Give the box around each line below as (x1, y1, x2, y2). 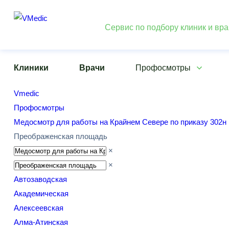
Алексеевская (14, 203, 63, 212)
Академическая (14, 189, 68, 198)
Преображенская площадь (14, 132, 107, 141)
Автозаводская (14, 175, 67, 184)
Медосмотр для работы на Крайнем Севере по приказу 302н (14, 118, 226, 126)
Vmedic (14, 89, 39, 98)
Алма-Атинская (14, 218, 68, 226)
